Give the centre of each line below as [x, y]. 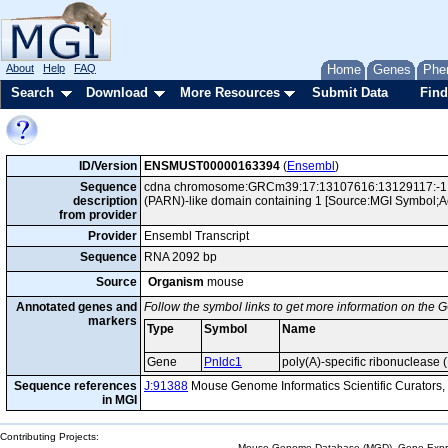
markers [112, 321]
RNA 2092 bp [180, 257]
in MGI [119, 400]
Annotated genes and [76, 307]
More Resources [230, 92]
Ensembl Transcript [196, 236]
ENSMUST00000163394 [212, 166]
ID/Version [108, 166]
